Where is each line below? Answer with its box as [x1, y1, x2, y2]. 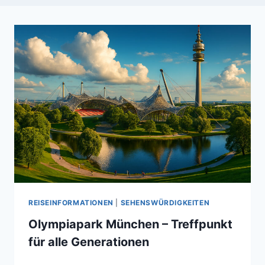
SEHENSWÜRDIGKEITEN [120, 198, 210, 207]
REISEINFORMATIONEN [28, 198, 114, 207]
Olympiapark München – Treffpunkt [28, 216, 232, 231]
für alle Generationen [28, 234, 149, 249]
